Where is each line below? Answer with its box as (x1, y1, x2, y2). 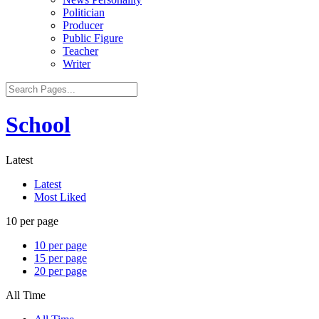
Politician (63, 6, 105, 19)
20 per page (34, 264, 87, 277)
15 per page (34, 251, 87, 264)
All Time (6, 288, 46, 301)
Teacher (63, 45, 98, 57)
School (6, 112, 70, 138)
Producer (63, 19, 103, 31)
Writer (63, 58, 90, 70)
